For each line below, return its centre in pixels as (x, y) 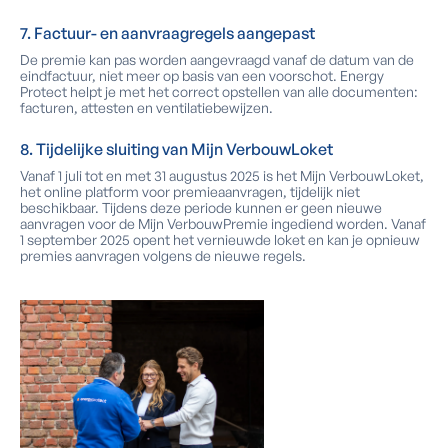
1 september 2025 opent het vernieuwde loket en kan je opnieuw (220, 239)
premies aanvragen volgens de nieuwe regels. (163, 255)
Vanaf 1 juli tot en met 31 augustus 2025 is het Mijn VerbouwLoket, (222, 175)
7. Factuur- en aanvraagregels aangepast (167, 33)
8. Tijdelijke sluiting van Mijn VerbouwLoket (176, 149)
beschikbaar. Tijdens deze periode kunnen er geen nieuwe (201, 207)
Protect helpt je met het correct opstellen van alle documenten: (219, 91)
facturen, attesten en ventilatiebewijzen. (146, 107)
